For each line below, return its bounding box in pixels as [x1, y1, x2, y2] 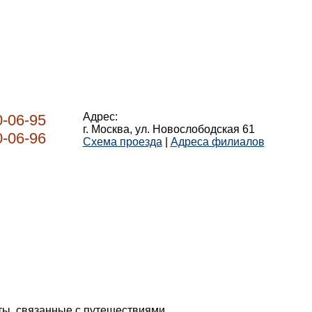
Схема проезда [82, 136, 162, 148]
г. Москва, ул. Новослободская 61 [82, 123, 255, 135]
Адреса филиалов [170, 136, 265, 148]
